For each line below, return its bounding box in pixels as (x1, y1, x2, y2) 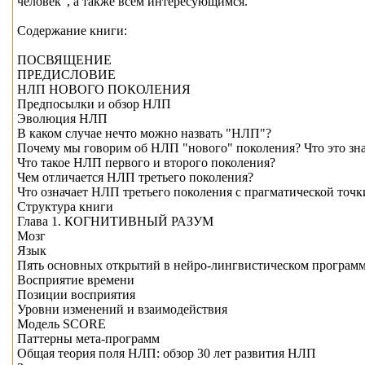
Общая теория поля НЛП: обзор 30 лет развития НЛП (17, 346, 316, 361)
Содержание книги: (17, 24, 127, 38)
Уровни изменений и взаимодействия (17, 302, 227, 317)
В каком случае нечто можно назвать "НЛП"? (17, 126, 271, 141)
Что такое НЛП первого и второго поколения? (17, 156, 275, 170)
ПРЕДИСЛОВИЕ (17, 68, 116, 82)
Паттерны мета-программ (17, 332, 160, 346)
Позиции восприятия (17, 288, 135, 302)
